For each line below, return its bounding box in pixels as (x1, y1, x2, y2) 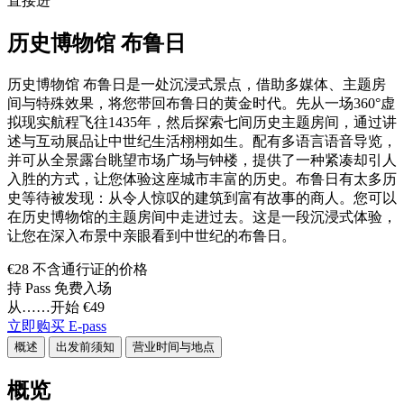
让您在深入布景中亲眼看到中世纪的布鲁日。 (7, 227, 296, 243)
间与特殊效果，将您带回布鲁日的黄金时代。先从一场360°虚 (7, 95, 395, 111)
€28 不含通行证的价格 (7, 261, 148, 277)
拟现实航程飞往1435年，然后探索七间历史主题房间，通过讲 (7, 114, 397, 130)
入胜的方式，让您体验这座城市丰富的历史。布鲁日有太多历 (7, 170, 397, 187)
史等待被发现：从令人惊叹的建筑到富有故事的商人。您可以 (7, 189, 397, 206)
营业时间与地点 (133, 339, 215, 353)
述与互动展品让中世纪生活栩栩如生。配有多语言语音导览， (7, 133, 397, 149)
